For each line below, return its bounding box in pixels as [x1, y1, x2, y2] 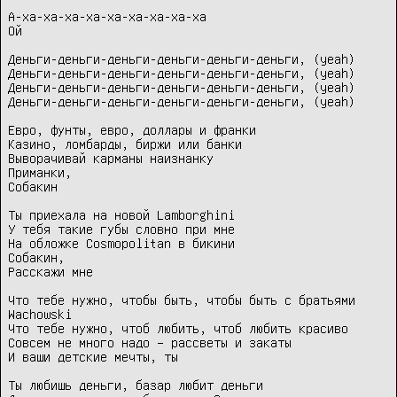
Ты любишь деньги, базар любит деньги [8, 378, 263, 393]
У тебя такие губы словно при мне [8, 222, 235, 237]
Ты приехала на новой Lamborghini [8, 207, 235, 222]
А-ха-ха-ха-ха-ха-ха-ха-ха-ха [8, 9, 206, 24]
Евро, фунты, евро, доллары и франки [8, 122, 256, 137]
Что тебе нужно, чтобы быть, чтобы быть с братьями [8, 292, 355, 307]
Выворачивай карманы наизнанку [8, 151, 214, 166]
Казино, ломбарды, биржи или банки [8, 136, 242, 152]
